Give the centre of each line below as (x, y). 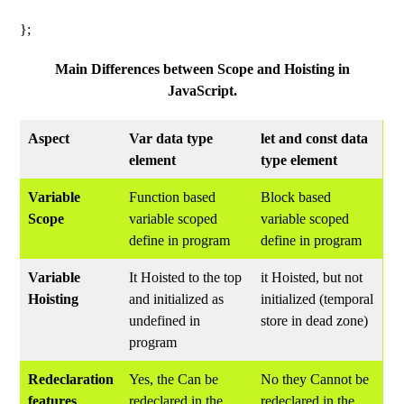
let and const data (315, 138)
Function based (173, 197)
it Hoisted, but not (312, 277)
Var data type (171, 138)
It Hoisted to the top (186, 277)
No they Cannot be (315, 379)
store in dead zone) (315, 321)
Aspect (49, 138)
